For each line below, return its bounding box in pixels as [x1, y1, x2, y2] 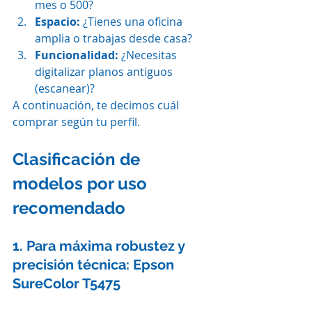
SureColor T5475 [13, 275, 120, 292]
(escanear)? [35, 81, 95, 96]
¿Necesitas [118, 47, 180, 63]
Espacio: [35, 14, 80, 29]
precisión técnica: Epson [13, 256, 178, 273]
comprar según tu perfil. [13, 114, 140, 130]
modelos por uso [13, 173, 151, 194]
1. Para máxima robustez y [13, 237, 188, 254]
